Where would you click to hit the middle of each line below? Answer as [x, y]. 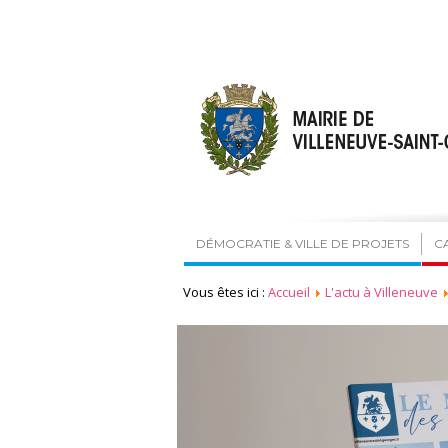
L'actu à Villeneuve [381, 292]
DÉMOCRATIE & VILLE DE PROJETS [302, 243]
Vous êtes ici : [225, 292]
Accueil [289, 292]
